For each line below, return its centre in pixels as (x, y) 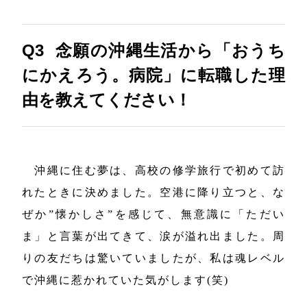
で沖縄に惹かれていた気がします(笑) (126, 280)
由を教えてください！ (107, 99)
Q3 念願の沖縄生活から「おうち (153, 50)
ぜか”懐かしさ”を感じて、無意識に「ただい (153, 214)
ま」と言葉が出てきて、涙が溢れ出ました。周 (153, 236)
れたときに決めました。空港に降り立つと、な (153, 192)
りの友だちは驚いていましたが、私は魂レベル (153, 258)
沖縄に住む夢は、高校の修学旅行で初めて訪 (160, 170)
